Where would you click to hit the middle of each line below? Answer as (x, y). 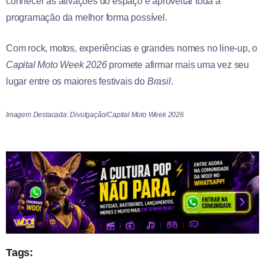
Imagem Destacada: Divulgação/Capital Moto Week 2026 (95, 114)
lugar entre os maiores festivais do (77, 81)
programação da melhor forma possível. (87, 17)
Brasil (159, 81)
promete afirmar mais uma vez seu (178, 64)
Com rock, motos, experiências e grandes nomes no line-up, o (132, 48)
